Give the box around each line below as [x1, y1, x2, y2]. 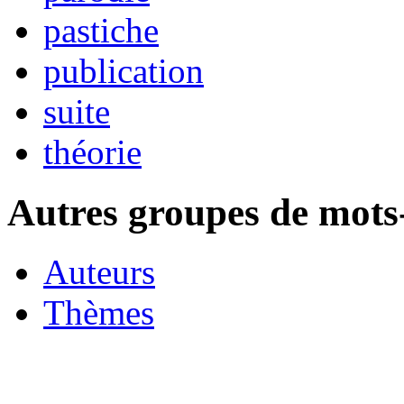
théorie [43, 132, 142, 171]
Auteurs [43, 252, 155, 292]
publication [43, 50, 204, 90]
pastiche [43, 10, 159, 50]
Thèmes [43, 293, 154, 333]
